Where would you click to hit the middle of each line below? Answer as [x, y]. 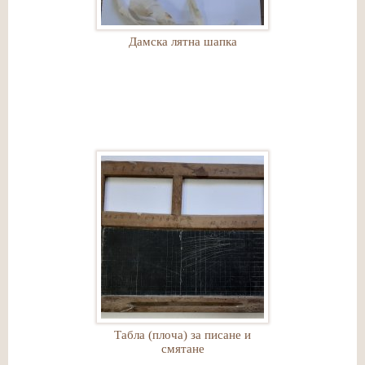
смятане [182, 349]
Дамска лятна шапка [182, 42]
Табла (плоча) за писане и [182, 335]
